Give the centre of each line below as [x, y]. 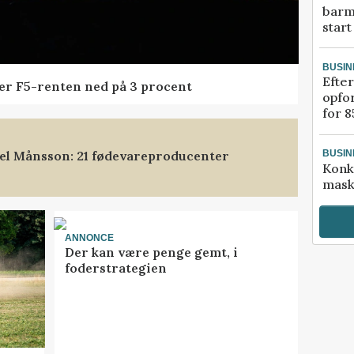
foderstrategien [115, 268]
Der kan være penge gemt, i [151, 252]
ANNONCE [89, 237]
